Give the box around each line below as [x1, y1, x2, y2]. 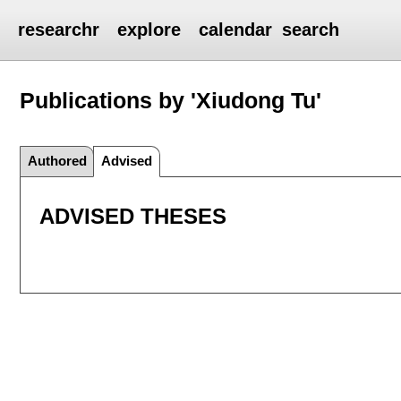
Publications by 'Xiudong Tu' [20, 87, 322, 113]
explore [117, 20, 182, 39]
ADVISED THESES [38, 204, 226, 229]
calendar [199, 20, 273, 39]
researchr [18, 20, 100, 39]
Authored [27, 152, 87, 168]
